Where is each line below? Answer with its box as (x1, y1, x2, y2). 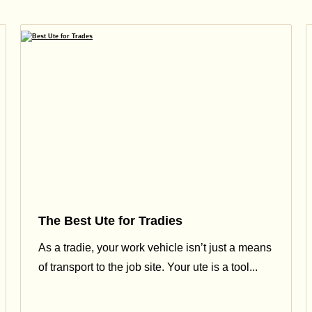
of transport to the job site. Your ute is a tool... (38, 261, 258, 274)
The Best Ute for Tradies (38, 213, 182, 228)
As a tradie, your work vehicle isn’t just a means (38, 242, 272, 254)
